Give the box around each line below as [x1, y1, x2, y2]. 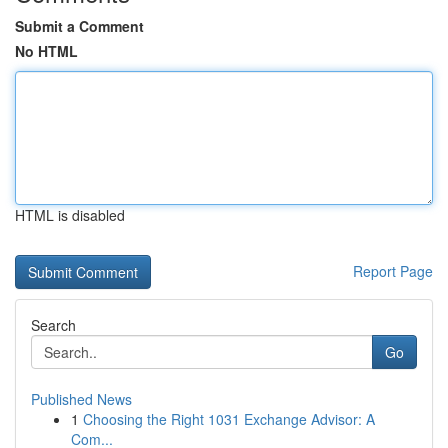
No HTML [15, 41, 78, 61]
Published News [31, 389, 132, 409]
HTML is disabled [15, 205, 125, 225]
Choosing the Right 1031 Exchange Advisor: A [83, 409, 375, 429]
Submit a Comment [15, 16, 144, 36]
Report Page [353, 261, 433, 281]
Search [31, 315, 76, 335]
